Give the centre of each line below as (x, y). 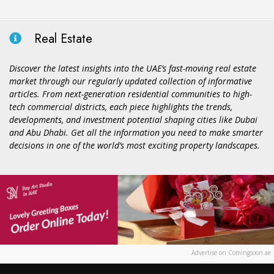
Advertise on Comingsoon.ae (231, 252)
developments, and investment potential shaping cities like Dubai (133, 119)
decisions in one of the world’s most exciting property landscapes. (135, 145)
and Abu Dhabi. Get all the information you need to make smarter (136, 132)
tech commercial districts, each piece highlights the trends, (121, 106)
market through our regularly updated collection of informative (131, 81)
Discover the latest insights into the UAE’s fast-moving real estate (133, 68)
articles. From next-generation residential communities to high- (131, 94)
